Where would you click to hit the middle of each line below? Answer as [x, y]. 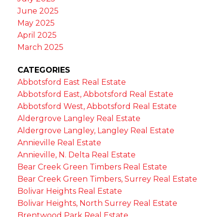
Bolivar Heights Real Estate [70, 191]
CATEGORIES [44, 70]
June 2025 [38, 11]
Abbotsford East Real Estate [71, 82]
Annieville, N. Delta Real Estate [76, 155]
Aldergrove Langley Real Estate [79, 119]
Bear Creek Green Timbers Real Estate [92, 167]
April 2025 [37, 35]
